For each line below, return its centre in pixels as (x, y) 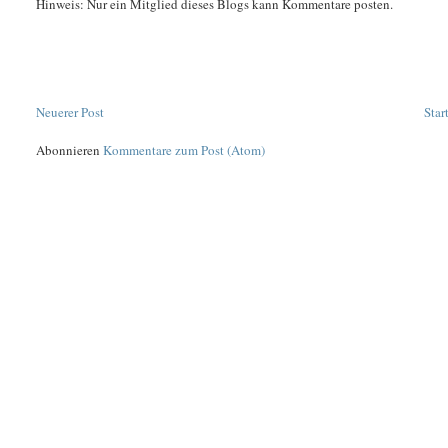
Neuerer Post (70, 112)
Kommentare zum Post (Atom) (184, 150)
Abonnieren (70, 150)
